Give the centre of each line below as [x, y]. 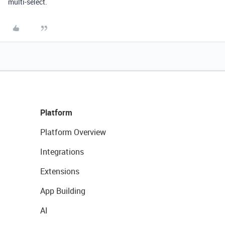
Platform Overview [73, 132]
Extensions [60, 171]
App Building [63, 191]
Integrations [62, 152]
